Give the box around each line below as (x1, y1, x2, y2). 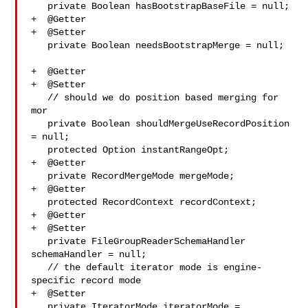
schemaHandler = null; (31, 249, 147, 260)
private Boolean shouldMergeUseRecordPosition (31, 118, 48, 129)
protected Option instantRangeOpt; (31, 144, 48, 155)
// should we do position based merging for (31, 92, 48, 103)
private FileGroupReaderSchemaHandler (31, 236, 48, 247)
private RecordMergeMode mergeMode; (31, 170, 48, 181)
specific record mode (31, 275, 142, 286)
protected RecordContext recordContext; (31, 197, 48, 208)
